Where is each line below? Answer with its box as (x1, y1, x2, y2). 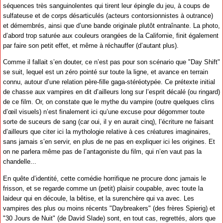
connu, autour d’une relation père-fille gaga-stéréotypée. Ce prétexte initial (3, 78, 215, 86)
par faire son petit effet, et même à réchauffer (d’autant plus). (3, 41, 179, 49)
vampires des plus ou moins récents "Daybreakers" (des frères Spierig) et (3, 204, 215, 212)
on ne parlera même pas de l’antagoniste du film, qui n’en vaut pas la (3, 148, 202, 156)
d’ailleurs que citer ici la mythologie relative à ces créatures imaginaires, (3, 128, 211, 136)
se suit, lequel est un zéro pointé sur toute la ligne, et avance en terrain (3, 68, 208, 76)
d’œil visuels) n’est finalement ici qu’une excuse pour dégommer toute (3, 108, 205, 116)
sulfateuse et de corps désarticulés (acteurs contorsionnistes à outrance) (3, 11, 213, 19)
